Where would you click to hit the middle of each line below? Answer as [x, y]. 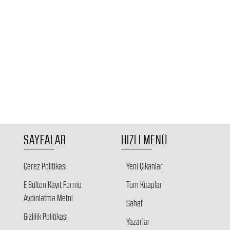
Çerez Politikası [45, 166]
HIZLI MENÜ [144, 140]
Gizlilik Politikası [46, 217]
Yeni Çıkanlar [145, 166]
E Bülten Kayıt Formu [53, 185]
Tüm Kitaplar [144, 185]
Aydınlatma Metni [48, 198]
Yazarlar [138, 222]
